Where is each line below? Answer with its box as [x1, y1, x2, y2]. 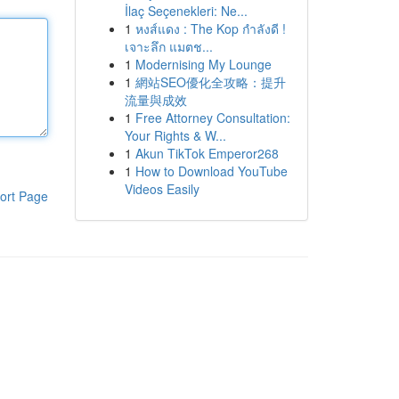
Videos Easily [124, 180, 199, 198]
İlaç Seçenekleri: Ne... [124, 2, 248, 20]
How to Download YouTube [134, 162, 288, 180]
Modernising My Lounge [134, 55, 272, 73]
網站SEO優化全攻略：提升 [134, 73, 286, 91]
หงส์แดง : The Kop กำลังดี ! [134, 20, 286, 37]
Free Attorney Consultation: [134, 109, 290, 126]
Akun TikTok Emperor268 [134, 144, 279, 162]
